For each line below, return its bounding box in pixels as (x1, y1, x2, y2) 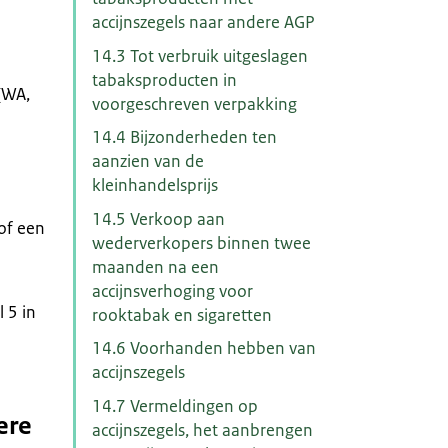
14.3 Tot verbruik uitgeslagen (91, 44, 308, 67)
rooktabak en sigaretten (91, 303, 272, 326)
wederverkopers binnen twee (91, 231, 311, 254)
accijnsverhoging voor (91, 279, 253, 302)
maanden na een (91, 255, 219, 278)
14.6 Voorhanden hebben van (91, 337, 316, 360)
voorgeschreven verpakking (91, 92, 297, 115)
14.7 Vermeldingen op (91, 394, 258, 417)
